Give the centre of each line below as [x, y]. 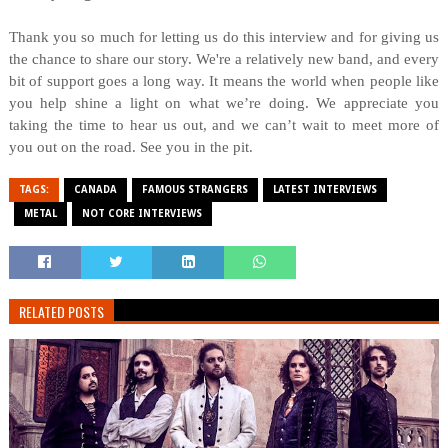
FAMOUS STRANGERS [194, 189]
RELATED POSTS [61, 311]
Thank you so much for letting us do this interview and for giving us [224, 37]
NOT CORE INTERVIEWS [141, 213]
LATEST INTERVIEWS [324, 189]
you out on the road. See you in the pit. [130, 147]
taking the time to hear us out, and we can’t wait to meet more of [224, 125]
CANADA [95, 189]
